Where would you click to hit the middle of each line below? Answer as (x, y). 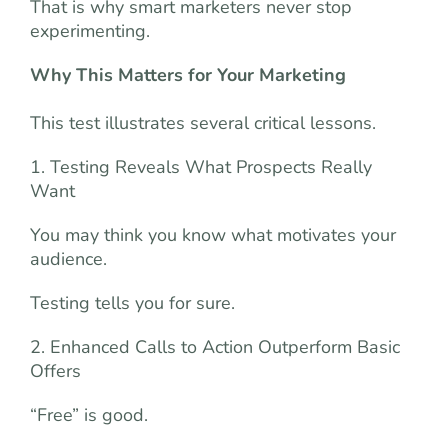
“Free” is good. (89, 415)
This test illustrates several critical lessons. (203, 123)
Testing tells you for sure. (132, 303)
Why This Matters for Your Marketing (188, 75)
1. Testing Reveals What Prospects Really (201, 167)
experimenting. (90, 31)
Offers (55, 371)
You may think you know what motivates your (213, 235)
